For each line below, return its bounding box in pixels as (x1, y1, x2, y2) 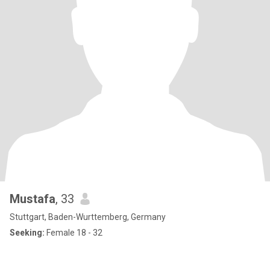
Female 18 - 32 (45, 228, 102, 237)
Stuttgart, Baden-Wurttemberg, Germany (10, 212, 166, 222)
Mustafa (10, 192, 55, 206)
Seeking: (10, 228, 45, 237)
